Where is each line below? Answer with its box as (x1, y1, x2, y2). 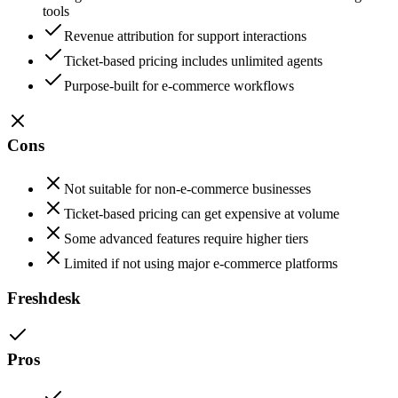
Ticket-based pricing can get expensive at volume (64, 205, 339, 221)
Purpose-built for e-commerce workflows (64, 77, 294, 93)
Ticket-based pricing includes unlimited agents (64, 52, 322, 68)
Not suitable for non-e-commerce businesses (64, 180, 311, 196)
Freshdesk (7, 288, 81, 307)
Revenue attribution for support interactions (64, 28, 306, 44)
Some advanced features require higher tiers (64, 230, 308, 246)
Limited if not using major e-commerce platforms (64, 255, 338, 271)
